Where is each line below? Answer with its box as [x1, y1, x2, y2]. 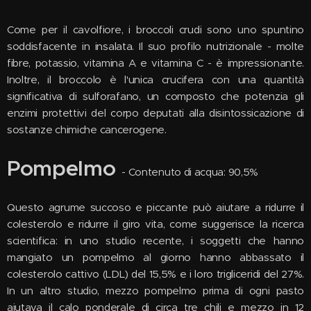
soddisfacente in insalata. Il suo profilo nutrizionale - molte [7, 40, 304, 53]
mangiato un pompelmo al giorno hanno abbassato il [7, 251, 304, 264]
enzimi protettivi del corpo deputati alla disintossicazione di [7, 106, 304, 119]
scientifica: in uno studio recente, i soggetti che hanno [7, 234, 304, 247]
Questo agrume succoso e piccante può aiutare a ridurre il [7, 201, 304, 214]
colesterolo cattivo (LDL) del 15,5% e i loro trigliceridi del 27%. [7, 267, 304, 280]
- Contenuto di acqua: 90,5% [121, 165, 259, 178]
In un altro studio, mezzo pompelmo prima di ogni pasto [7, 284, 304, 297]
